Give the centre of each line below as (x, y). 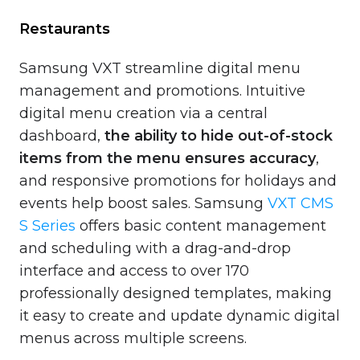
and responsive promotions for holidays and (178, 180)
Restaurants (65, 29)
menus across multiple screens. (133, 338)
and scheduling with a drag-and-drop (155, 248)
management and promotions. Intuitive (162, 90)
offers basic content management (201, 225)
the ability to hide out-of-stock (217, 135)
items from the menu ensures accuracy (168, 158)
